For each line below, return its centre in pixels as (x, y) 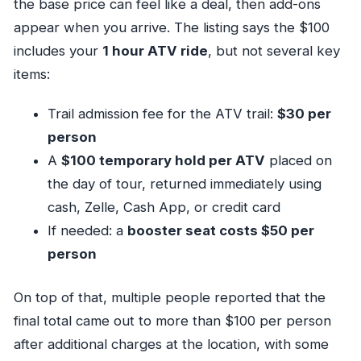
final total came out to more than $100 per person (172, 321)
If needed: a (87, 230)
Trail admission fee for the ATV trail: (162, 113)
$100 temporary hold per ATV (163, 160)
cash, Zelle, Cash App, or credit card (164, 207)
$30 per (304, 113)
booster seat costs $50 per (220, 230)
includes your (58, 50)
